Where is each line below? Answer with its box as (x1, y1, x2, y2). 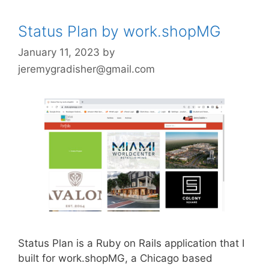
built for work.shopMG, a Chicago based (18, 252, 213, 264)
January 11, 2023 (18, 46, 100, 58)
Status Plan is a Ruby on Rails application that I (18, 237, 244, 249)
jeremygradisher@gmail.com (18, 63, 155, 75)
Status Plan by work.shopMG (18, 22, 221, 40)
